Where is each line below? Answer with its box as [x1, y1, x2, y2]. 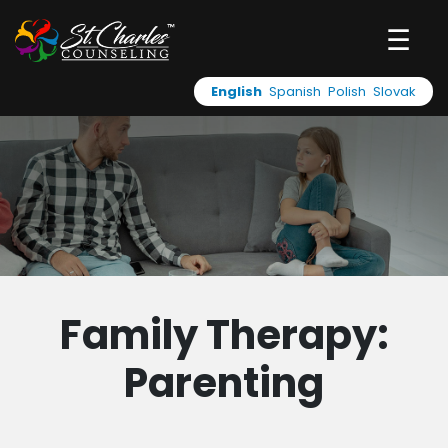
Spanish [269, 82, 321, 101]
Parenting [124, 355, 324, 411]
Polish [328, 82, 366, 101]
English [211, 82, 262, 101]
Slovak [373, 82, 416, 101]
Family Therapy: [59, 307, 389, 363]
